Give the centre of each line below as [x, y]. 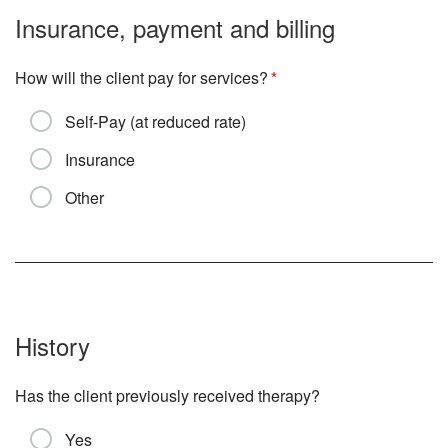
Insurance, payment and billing [175, 27]
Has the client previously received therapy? [167, 395]
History [52, 345]
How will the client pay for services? [141, 77]
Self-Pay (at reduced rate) [155, 121]
